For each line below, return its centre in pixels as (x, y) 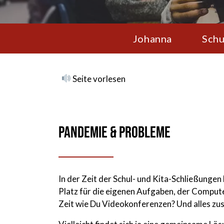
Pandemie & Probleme (114, 133)
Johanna (152, 38)
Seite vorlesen (98, 78)
